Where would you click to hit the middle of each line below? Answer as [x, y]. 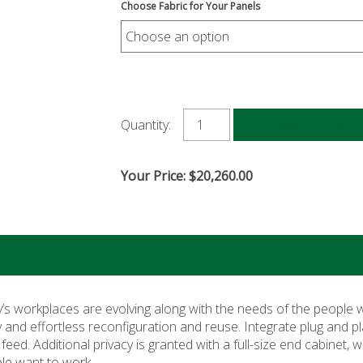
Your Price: [155, 176]
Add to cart [314, 124]
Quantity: [146, 125]
